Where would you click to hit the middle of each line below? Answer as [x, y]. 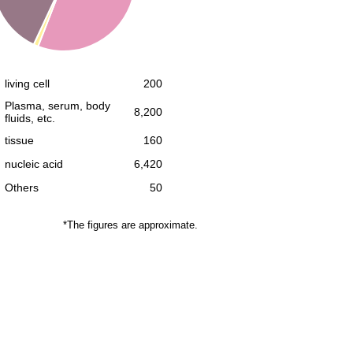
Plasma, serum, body [58, 106]
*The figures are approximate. [130, 225]
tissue [19, 140]
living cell [27, 84]
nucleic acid [34, 164]
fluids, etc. [30, 118]
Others [22, 188]
